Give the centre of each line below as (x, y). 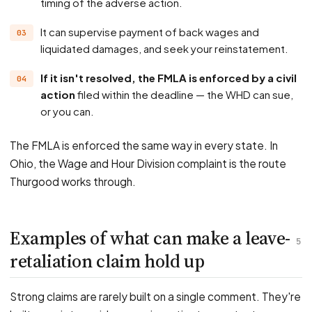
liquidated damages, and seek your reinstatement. (164, 48)
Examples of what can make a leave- (150, 238)
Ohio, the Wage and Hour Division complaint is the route (148, 163)
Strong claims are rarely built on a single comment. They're (155, 296)
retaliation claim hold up (107, 261)
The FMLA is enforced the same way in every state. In (144, 145)
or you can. (67, 111)
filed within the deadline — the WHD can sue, (184, 94)
